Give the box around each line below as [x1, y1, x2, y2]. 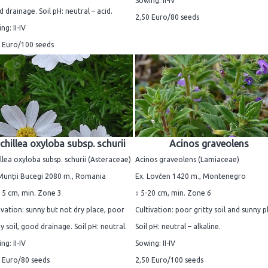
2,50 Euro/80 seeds [135, 13, 199, 21]
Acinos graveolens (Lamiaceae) [135, 155, 239, 163]
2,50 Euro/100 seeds [135, 255, 203, 264]
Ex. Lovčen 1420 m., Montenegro [135, 172, 246, 180]
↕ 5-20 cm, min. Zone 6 [135, 188, 211, 197]
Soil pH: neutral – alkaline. [135, 222, 221, 230]
